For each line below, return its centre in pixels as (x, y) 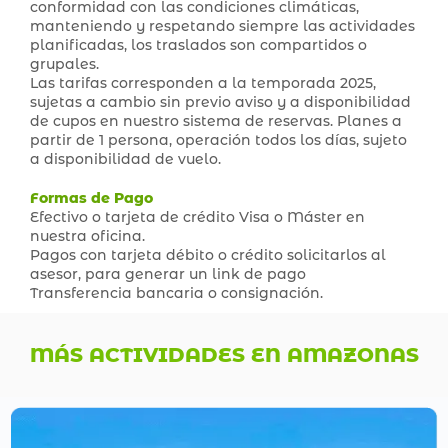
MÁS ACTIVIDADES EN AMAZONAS (224, 355)
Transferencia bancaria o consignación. (176, 293)
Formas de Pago (91, 198)
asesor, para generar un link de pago (168, 274)
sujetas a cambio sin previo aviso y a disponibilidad (220, 102)
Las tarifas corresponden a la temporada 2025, (203, 83)
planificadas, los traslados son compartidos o (198, 45)
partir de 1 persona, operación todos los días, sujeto (218, 140)
